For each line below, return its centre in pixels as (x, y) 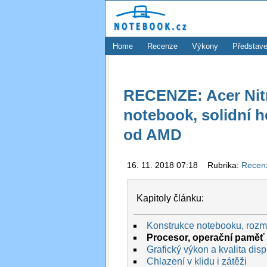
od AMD (153, 134)
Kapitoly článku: (170, 198)
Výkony (205, 46)
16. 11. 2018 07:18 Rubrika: (184, 165)
